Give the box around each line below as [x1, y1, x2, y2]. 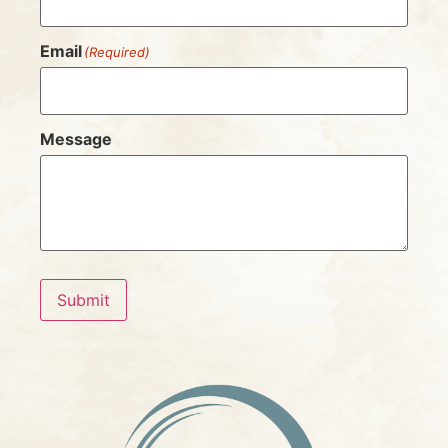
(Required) [84, 44, 150, 61]
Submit [57, 290, 110, 311]
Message [40, 129, 112, 150]
